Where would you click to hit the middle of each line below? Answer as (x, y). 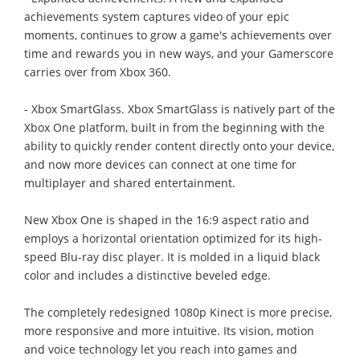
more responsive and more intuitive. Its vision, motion (169, 330)
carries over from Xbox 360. (98, 72)
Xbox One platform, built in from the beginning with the (174, 127)
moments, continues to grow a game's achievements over (178, 35)
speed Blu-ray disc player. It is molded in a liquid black (172, 256)
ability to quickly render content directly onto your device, (179, 145)
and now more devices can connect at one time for (160, 164)
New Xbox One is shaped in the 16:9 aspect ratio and (167, 219)
